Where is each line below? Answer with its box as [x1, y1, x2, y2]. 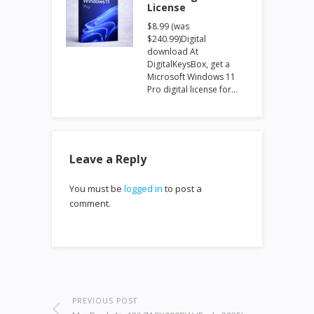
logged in [124, 182, 163, 195]
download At [147, 46, 198, 57]
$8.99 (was [147, 20, 189, 32]
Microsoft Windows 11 [147, 71, 235, 83]
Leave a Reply [69, 151, 146, 167]
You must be [69, 182, 124, 195]
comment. [69, 197, 111, 210]
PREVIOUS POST [72, 296, 137, 306]
